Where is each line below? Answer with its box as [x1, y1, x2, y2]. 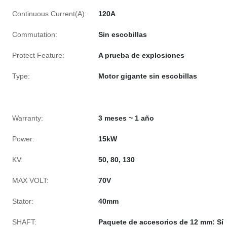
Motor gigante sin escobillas [98, 72, 197, 80]
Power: [12, 135, 34, 143]
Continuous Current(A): [12, 10, 87, 18]
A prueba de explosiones [98, 51, 184, 59]
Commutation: [12, 30, 57, 39]
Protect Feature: [12, 51, 64, 59]
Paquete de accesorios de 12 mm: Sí [98, 218, 223, 226]
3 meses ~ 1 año [98, 114, 154, 122]
